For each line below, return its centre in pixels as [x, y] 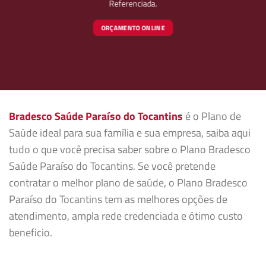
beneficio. [31, 232]
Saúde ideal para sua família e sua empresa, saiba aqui [130, 133]
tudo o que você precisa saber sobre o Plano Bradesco [130, 149]
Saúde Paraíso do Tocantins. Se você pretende [112, 166]
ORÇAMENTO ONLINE [133, 28]
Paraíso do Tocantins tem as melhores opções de [118, 199]
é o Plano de [212, 116]
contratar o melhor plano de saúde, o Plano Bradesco [128, 183]
